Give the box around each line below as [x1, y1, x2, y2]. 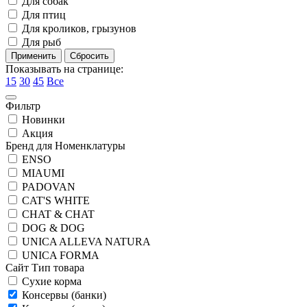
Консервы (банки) [19, 289, 106, 302]
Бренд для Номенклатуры [5, 140, 125, 152]
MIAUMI [19, 167, 64, 180]
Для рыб [19, 36, 61, 49]
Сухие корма [19, 275, 82, 288]
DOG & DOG [19, 222, 85, 234]
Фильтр [5, 100, 40, 112]
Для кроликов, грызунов [19, 23, 136, 35]
